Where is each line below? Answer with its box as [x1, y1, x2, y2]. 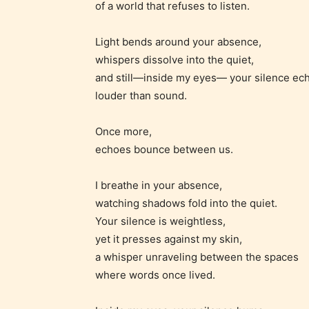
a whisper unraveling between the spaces [95, 250, 299, 263]
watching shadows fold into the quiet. [95, 196, 277, 210]
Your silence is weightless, [95, 214, 226, 228]
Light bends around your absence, [95, 34, 261, 48]
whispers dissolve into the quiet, [95, 52, 254, 66]
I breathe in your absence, [95, 178, 222, 192]
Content [266, 279, 306, 295]
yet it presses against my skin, [95, 232, 242, 246]
